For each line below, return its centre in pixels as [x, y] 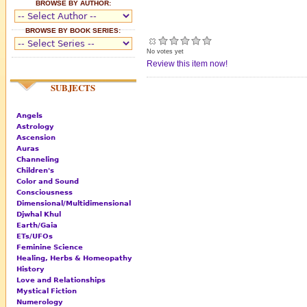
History [30, 269]
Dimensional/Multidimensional [74, 204]
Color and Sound [48, 182]
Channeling [38, 160]
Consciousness [45, 193]
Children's [35, 171]
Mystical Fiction [47, 291]
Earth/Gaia [37, 225]
